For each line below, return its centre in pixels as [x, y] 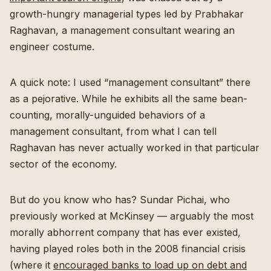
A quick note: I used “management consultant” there [130, 82]
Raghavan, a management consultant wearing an [122, 30]
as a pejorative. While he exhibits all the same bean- [129, 99]
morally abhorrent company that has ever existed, [125, 232]
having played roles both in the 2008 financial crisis [128, 249]
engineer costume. [54, 47]
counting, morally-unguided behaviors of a [107, 115]
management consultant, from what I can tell [113, 131]
